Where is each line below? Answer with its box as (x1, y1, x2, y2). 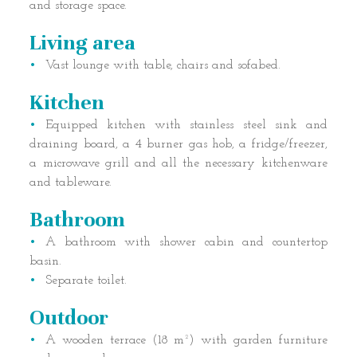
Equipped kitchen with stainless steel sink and (45, 118, 328, 131)
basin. (29, 254, 62, 268)
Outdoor (29, 304, 109, 331)
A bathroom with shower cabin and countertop (45, 235, 328, 249)
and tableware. (29, 175, 112, 189)
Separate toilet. (45, 273, 127, 287)
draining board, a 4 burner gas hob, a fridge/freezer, (29, 137, 328, 151)
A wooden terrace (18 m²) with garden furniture (45, 333, 328, 347)
